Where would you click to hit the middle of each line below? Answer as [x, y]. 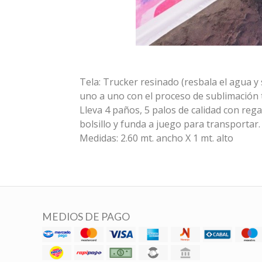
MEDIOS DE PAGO [86, 217]
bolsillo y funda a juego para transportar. [170, 124]
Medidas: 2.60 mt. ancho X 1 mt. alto [156, 138]
